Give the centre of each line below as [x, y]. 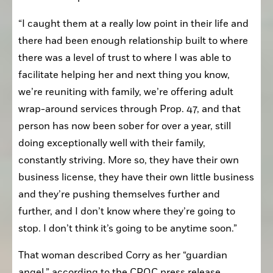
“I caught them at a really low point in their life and [133, 23]
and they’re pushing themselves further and [119, 194]
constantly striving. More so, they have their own [129, 160]
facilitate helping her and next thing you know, [124, 75]
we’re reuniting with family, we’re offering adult [126, 92]
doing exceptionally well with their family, [112, 143]
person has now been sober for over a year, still [125, 126]
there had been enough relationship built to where [133, 41]
